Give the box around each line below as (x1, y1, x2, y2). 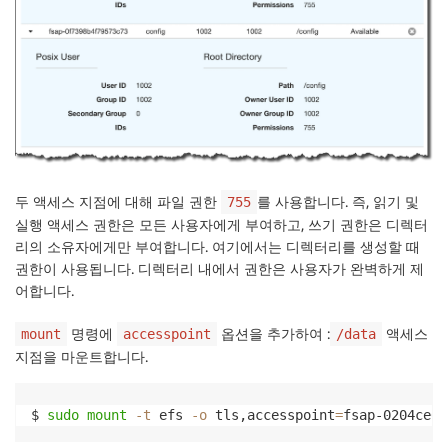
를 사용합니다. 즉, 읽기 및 (257, 192, 419, 210)
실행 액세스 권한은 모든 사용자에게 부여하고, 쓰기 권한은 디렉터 (15, 215, 428, 233)
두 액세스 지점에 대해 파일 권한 (15, 192, 221, 210)
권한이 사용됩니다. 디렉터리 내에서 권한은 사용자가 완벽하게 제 (15, 259, 424, 277)
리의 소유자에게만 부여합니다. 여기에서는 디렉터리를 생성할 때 (15, 237, 420, 255)
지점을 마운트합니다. (15, 347, 148, 365)
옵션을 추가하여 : (217, 324, 330, 342)
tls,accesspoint (207, 406, 335, 423)
